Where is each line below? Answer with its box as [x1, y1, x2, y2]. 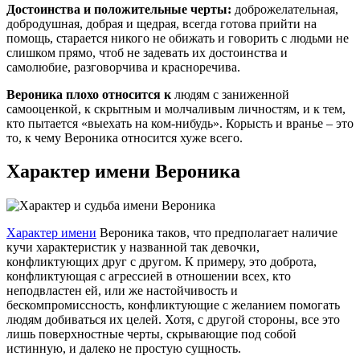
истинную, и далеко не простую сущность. [6, 342, 241, 356]
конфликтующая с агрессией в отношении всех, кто [6, 269, 291, 284]
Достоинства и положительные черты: [6, 2, 231, 16]
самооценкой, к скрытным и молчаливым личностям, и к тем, [6, 101, 346, 116]
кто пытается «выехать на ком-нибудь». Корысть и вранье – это [6, 116, 354, 130]
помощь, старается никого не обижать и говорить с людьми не [6, 31, 349, 45]
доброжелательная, [231, 2, 338, 16]
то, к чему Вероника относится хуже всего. [6, 130, 243, 145]
